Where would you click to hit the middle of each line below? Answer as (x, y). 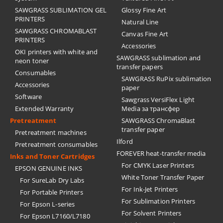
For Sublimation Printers (159, 201)
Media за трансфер (151, 109)
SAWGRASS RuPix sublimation (167, 79)
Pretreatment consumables (56, 145)
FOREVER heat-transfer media (161, 154)
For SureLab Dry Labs (52, 180)
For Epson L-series (48, 204)
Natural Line (140, 22)
